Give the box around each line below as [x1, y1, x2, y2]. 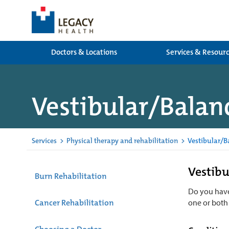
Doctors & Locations [51, 47, 117, 57]
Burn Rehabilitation [35, 170, 107, 181]
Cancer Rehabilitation [35, 197, 114, 208]
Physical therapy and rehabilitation [66, 136, 178, 145]
